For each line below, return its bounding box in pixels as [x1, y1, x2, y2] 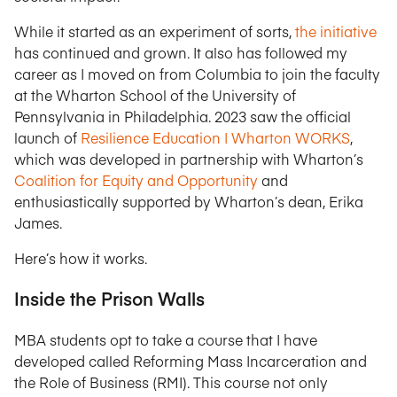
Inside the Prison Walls [14, 286, 205, 310]
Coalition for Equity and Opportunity [14, 170, 258, 190]
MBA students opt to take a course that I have [14, 330, 317, 349]
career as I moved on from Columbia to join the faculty [14, 64, 380, 83]
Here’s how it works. [14, 248, 147, 268]
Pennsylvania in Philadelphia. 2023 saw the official [14, 106, 351, 126]
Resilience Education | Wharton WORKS [81, 128, 350, 147]
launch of [14, 128, 81, 147]
